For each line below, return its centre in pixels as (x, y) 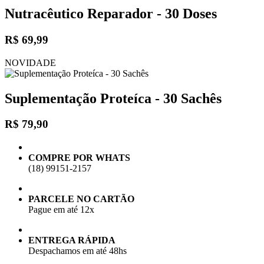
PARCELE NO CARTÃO (81, 199)
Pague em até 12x (61, 210)
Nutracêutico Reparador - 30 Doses (111, 14)
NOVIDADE (30, 62)
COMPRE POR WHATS (79, 158)
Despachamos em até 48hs (77, 251)
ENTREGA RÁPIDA (72, 240)
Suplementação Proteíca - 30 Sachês (113, 98)
